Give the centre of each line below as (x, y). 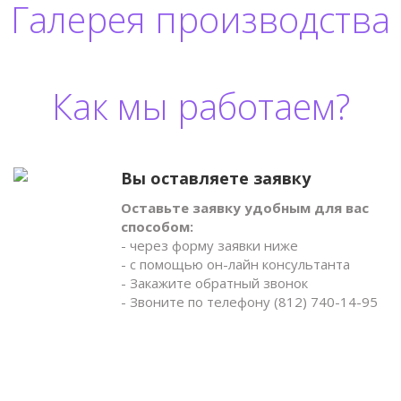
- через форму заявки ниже (209, 246)
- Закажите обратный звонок (214, 283)
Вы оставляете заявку (216, 179)
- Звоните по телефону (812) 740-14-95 (249, 302)
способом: (157, 227)
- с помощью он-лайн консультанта (235, 264)
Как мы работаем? (200, 107)
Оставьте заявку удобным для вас (245, 208)
